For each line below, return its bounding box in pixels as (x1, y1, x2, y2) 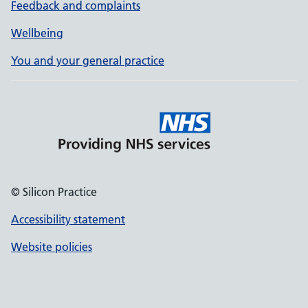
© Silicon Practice (11, 185, 97, 199)
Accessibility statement (11, 212, 125, 226)
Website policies (11, 240, 92, 254)
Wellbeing (11, 26, 63, 40)
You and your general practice (11, 54, 164, 67)
